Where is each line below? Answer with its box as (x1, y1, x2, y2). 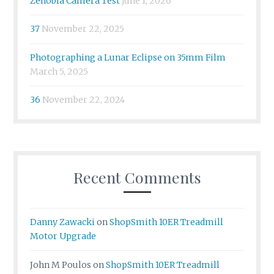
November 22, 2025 (42, 23, 125, 35)
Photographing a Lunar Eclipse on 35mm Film (30, 51, 226, 63)
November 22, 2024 (42, 94, 125, 106)
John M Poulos (30, 259, 92, 270)
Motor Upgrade (30, 231, 97, 242)
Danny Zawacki (30, 217, 95, 228)
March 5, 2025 (30, 65, 89, 77)
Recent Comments (73, 166, 201, 187)
